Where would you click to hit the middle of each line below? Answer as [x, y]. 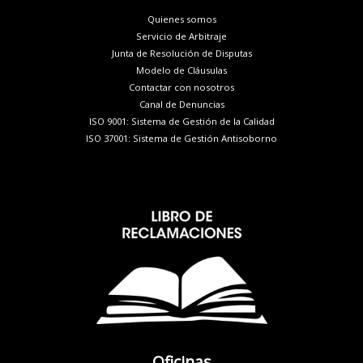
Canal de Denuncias [181, 104]
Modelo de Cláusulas [181, 70]
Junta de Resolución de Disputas [181, 53]
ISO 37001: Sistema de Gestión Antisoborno [181, 138]
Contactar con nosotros [181, 87]
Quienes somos [181, 19]
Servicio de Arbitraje [181, 36]
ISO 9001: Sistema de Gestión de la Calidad [181, 121]
